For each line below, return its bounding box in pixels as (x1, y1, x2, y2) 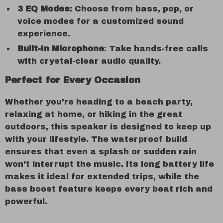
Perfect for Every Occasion (5, 75, 140, 85)
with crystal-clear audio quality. (17, 57, 161, 65)
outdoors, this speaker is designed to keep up (5, 122, 211, 131)
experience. (17, 29, 70, 38)
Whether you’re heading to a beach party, (5, 98, 193, 106)
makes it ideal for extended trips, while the (5, 172, 199, 181)
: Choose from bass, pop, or (70, 4, 194, 13)
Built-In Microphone (17, 44, 104, 53)
